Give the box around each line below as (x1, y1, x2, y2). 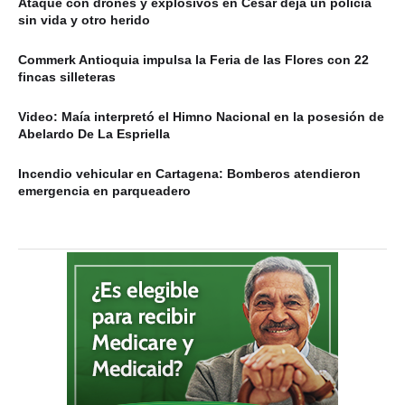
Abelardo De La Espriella (18, 127, 170, 142)
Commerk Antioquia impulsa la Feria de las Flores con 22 (18, 52, 369, 68)
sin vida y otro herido (18, 13, 150, 28)
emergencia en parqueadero (18, 184, 191, 199)
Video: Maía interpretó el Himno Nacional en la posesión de (18, 109, 384, 125)
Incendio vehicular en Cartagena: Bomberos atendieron (18, 166, 361, 182)
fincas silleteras (18, 70, 116, 85)
